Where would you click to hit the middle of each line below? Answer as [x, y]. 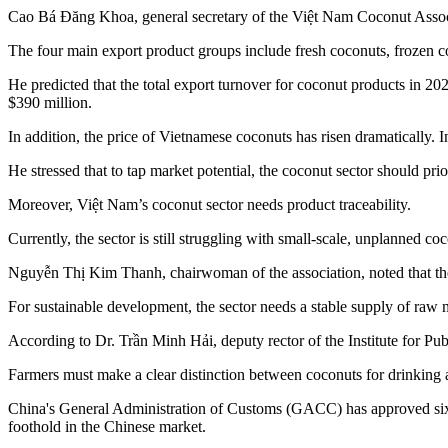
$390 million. [50, 103]
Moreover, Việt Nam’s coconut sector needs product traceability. [209, 205]
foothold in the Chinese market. [107, 427]
